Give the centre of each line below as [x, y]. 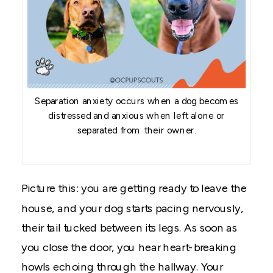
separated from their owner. [136, 131]
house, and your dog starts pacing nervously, [132, 208]
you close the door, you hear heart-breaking [129, 247]
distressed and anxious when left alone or [136, 116]
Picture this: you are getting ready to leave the [134, 188]
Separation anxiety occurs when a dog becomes [136, 102]
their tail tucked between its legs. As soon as [129, 228]
